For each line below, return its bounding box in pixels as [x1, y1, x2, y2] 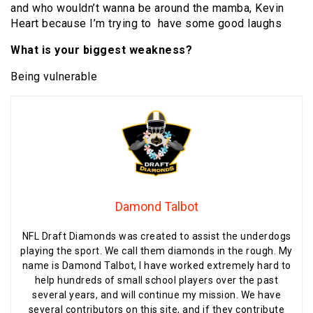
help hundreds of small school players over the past [34, 275, 279, 286]
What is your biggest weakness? [10, 43, 192, 57]
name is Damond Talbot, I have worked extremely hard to [22, 260, 291, 272]
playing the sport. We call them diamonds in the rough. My [20, 245, 293, 257]
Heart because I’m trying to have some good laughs [10, 17, 285, 31]
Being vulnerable [10, 70, 101, 84]
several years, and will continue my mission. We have [32, 289, 281, 301]
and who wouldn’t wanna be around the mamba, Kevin [10, 1, 284, 15]
